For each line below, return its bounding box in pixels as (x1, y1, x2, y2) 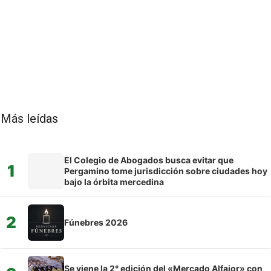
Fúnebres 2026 (64, 217, 128, 227)
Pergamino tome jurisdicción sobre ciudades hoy (64, 165, 267, 176)
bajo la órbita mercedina (64, 176, 164, 187)
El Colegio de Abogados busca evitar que (64, 154, 233, 165)
